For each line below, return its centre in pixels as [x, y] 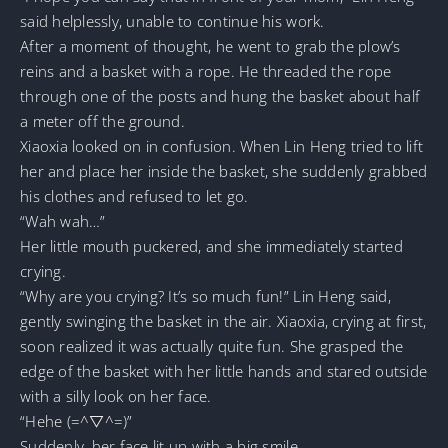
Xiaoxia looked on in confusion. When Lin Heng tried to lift [222, 145]
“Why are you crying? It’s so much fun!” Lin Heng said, [205, 295]
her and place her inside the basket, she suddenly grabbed [224, 170]
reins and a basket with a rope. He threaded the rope [206, 70]
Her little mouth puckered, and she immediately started [211, 245]
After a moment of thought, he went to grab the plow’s [210, 45]
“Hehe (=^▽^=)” [76, 420]
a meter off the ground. [102, 120]
